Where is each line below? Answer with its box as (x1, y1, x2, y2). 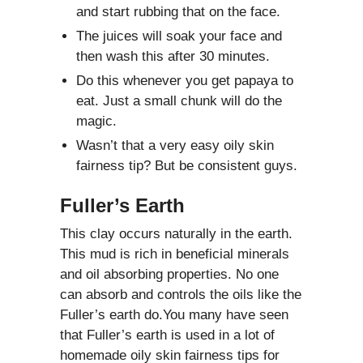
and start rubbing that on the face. (76, 3, 280, 19)
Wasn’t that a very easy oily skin (76, 137, 274, 153)
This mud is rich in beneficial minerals (60, 246, 289, 262)
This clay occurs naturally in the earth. (60, 225, 293, 241)
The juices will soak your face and (76, 28, 282, 44)
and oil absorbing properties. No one (60, 266, 279, 282)
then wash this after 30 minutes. (76, 48, 270, 64)
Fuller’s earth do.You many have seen (60, 306, 288, 322)
